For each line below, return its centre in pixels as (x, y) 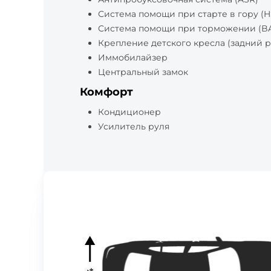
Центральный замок (143, 72)
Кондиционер (129, 112)
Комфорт (106, 92)
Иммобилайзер (133, 57)
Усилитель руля (134, 126)
